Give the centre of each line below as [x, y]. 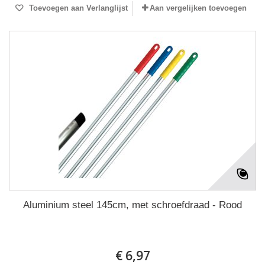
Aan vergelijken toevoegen [198, 8]
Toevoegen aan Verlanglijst [77, 8]
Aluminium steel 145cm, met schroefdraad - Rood [132, 205]
